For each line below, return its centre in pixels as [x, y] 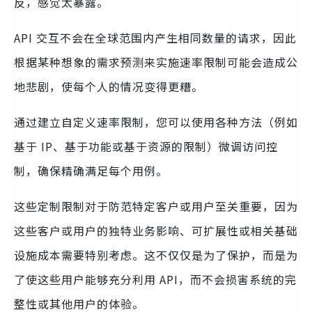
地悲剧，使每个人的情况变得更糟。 [109, 86]
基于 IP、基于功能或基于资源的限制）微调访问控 [146, 146]
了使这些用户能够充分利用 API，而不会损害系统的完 [155, 279]
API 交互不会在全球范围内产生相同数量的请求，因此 [155, 37]
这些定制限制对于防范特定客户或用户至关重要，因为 [156, 206]
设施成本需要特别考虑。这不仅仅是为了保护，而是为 [156, 255]
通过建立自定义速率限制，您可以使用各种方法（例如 [156, 122]
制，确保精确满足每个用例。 [91, 170]
